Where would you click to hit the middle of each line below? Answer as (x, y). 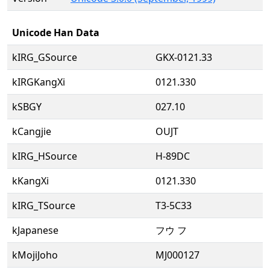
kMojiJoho (35, 255)
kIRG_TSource (44, 206)
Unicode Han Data (56, 33)
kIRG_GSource (45, 57)
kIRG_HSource (45, 156)
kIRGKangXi (39, 82)
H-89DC (173, 156)
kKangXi (30, 181)
